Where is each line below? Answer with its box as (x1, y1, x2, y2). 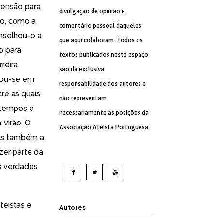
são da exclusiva (59, 65, 104, 73)
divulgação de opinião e (59, 7, 125, 15)
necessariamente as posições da (59, 109, 149, 116)
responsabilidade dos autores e (59, 80, 146, 87)
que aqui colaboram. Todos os (59, 36, 143, 44)
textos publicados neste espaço (59, 51, 148, 58)
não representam (59, 94, 107, 102)
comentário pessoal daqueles (59, 22, 141, 29)
